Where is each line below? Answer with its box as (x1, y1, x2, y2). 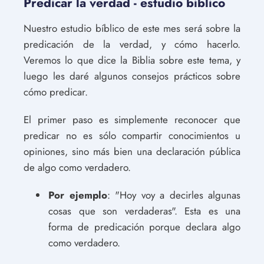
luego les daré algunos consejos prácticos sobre (24, 69, 240, 83)
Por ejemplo (48, 188, 107, 202)
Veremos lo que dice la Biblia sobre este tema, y (24, 53, 240, 67)
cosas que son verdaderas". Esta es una (48, 204, 240, 218)
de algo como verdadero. (24, 160, 131, 174)
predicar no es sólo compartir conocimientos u (24, 128, 240, 143)
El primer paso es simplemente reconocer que (24, 113, 240, 127)
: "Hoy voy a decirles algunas (107, 188, 240, 202)
